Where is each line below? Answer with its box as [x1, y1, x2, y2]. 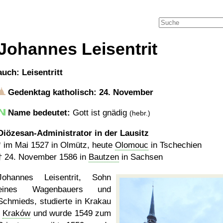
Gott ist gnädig [70, 108, 129, 117]
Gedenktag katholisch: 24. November [5, 88, 153, 97]
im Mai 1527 [3, 140, 49, 150]
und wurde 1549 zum [30, 209, 111, 218]
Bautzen [89, 152, 119, 162]
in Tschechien [148, 140, 202, 150]
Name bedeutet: [8, 108, 70, 117]
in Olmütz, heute [49, 140, 115, 150]
